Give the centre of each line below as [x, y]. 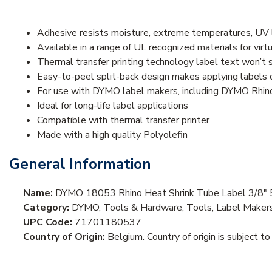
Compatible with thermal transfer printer [123, 120]
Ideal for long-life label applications [113, 105]
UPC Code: [49, 222]
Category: [47, 207]
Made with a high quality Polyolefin [112, 134]
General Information [80, 164]
